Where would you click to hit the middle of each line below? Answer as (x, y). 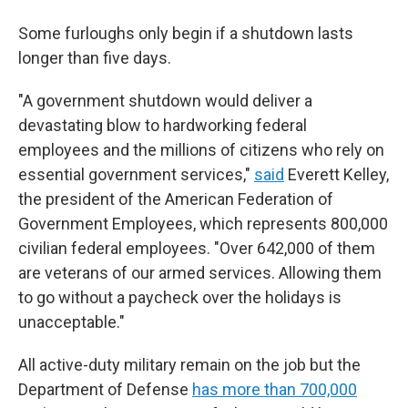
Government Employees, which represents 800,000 (203, 224)
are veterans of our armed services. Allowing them (200, 273)
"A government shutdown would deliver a (165, 101)
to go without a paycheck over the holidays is (180, 297)
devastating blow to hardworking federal (163, 125)
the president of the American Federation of (176, 199)
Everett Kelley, (337, 174)
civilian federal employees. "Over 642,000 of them (197, 248)
